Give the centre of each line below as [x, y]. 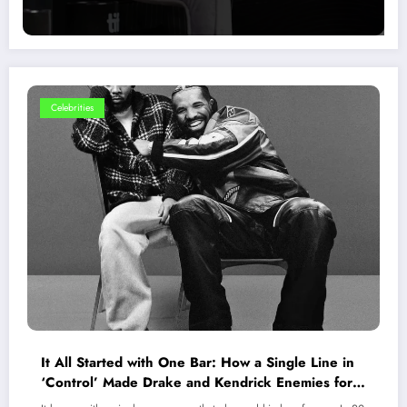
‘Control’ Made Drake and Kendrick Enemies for [197, 383]
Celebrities [72, 108]
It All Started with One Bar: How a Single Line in [198, 363]
